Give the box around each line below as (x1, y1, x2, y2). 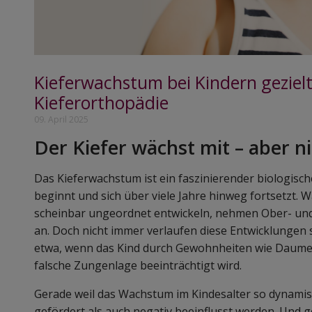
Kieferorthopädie (34, 91, 169, 115)
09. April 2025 (34, 114, 88, 126)
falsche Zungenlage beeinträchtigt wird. (34, 258, 242, 274)
